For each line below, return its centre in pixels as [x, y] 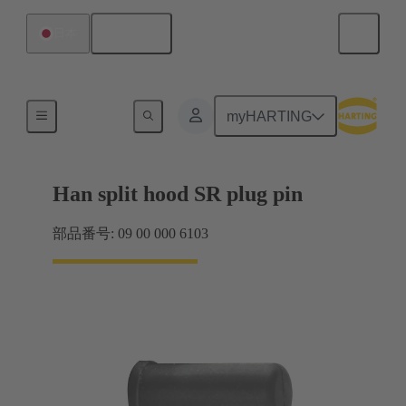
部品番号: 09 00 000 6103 [130, 234]
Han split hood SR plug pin [178, 194]
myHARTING [270, 116]
